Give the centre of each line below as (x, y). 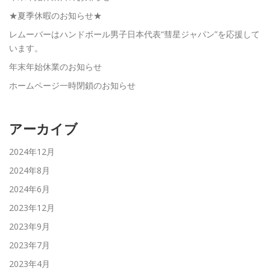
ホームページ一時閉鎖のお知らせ (72, 86)
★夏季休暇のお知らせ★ (55, 16)
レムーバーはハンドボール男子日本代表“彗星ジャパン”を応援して (134, 34)
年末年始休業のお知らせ (55, 67)
